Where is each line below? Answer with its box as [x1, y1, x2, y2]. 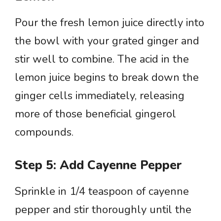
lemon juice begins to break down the [15, 70, 199, 85]
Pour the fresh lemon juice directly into [15, 15, 204, 30]
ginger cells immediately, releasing [15, 88, 184, 103]
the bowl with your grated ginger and [15, 34, 199, 48]
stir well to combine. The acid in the [15, 52, 189, 67]
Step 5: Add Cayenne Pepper [15, 157, 182, 174]
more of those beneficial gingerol [15, 107, 176, 121]
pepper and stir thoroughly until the [15, 202, 191, 217]
